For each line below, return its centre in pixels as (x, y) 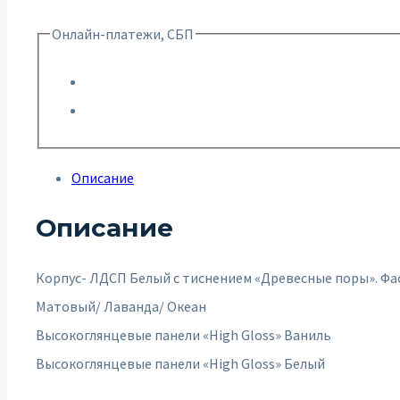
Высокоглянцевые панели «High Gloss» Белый (180, 363)
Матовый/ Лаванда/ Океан (121, 306)
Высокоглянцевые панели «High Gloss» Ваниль (183, 334)
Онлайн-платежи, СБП (123, 33)
